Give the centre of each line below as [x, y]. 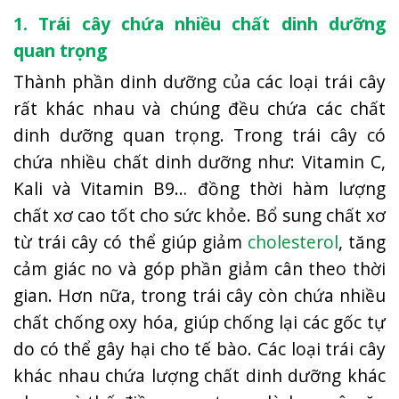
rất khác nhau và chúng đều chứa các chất [199, 108]
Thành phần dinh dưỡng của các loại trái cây [199, 81]
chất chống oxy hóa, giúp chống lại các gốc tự [199, 322]
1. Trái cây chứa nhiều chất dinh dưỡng [199, 24]
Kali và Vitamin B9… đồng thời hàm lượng [199, 188]
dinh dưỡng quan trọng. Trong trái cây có [199, 134]
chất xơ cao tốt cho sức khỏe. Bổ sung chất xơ [199, 215]
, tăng [362, 241]
